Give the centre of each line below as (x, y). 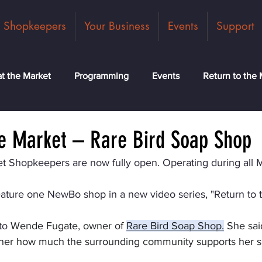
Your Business (117, 26)
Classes (162, 123)
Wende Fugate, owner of (67, 226)
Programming (101, 76)
